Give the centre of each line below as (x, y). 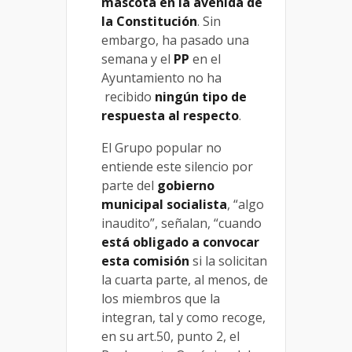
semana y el (137, 59)
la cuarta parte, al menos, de (185, 280)
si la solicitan (228, 261)
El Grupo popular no (161, 148)
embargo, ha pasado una (175, 40)
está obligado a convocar (180, 242)
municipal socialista (164, 205)
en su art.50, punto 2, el (170, 337)
